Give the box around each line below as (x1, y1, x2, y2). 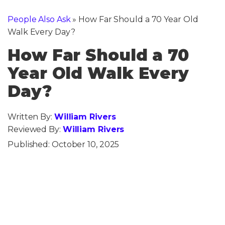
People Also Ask (8, 14, 71, 24)
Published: (8, 139, 52, 149)
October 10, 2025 (51, 139, 120, 149)
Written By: (8, 111, 54, 122)
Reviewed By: (8, 124, 63, 134)
